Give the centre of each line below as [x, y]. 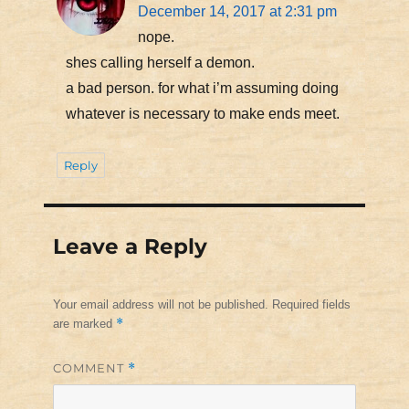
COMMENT [90, 368]
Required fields [311, 305]
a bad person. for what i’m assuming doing [202, 89]
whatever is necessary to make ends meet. [202, 114]
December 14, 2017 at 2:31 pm [237, 12]
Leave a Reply [130, 247]
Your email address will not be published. [160, 305]
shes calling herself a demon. [160, 63]
